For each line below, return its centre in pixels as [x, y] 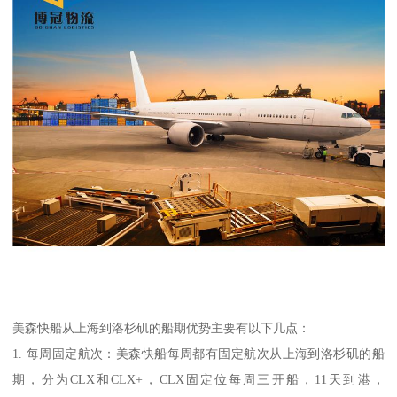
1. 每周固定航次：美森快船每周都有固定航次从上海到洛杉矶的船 [198, 353]
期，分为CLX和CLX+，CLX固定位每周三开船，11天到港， [198, 379]
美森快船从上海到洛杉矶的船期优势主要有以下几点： [162, 327]
